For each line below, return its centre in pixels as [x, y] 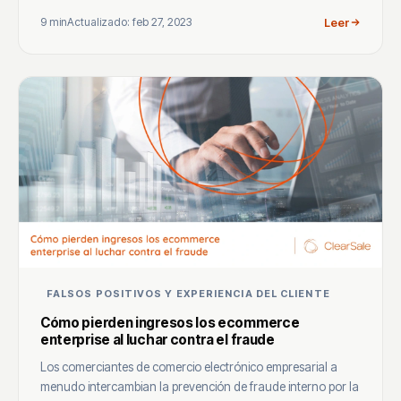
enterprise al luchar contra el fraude [158, 339]
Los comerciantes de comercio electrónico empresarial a [189, 367]
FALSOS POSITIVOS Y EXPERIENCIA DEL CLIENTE [188, 293]
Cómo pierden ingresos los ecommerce [170, 322]
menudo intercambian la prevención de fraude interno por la [200, 386]
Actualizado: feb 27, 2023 [129, 22]
